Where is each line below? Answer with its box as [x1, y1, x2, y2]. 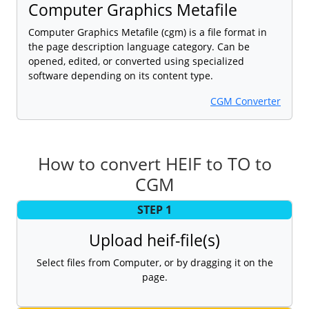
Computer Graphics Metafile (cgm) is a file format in [28, 25, 267, 39]
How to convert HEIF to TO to [37, 151, 272, 175]
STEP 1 [137, 202, 172, 218]
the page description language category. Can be [28, 39, 250, 53]
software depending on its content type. [28, 68, 213, 82]
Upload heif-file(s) [89, 228, 220, 251]
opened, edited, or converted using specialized [28, 54, 244, 68]
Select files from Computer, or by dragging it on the [36, 255, 273, 269]
